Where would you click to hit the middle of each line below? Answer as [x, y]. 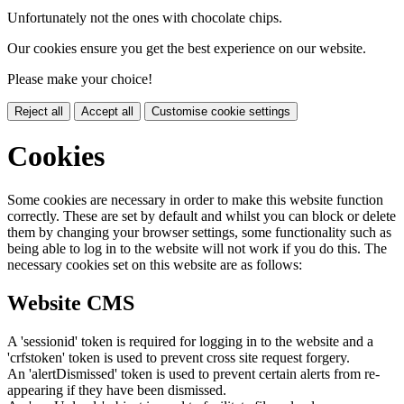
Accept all [107, 111]
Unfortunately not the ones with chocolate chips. [145, 17]
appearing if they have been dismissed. [117, 390]
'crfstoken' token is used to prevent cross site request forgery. [179, 358]
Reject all [39, 111]
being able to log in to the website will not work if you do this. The [197, 249]
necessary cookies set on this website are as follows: [155, 265]
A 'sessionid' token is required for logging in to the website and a [190, 342]
